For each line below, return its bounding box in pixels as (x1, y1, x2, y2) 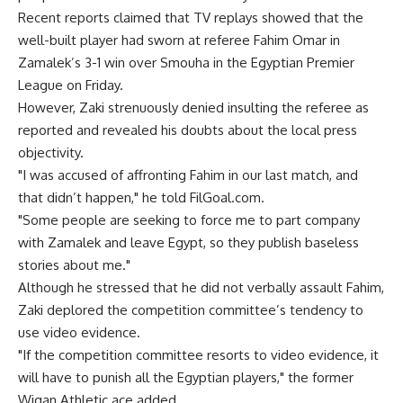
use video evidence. (18, 324, 140, 341)
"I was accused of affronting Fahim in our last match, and (18, 166, 358, 184)
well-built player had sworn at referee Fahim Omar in (18, 31, 340, 49)
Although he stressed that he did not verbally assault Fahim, (18, 279, 384, 296)
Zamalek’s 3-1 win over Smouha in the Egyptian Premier (18, 54, 354, 71)
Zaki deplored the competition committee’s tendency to (18, 301, 363, 318)
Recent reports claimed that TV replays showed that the (18, 9, 363, 26)
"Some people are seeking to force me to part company (18, 211, 360, 228)
